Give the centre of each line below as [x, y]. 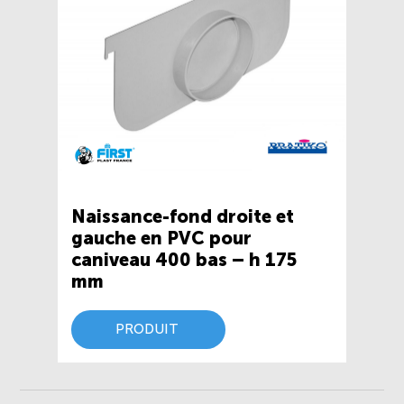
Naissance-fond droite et [183, 216]
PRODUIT [147, 329]
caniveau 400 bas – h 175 [184, 259]
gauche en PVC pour [162, 238]
